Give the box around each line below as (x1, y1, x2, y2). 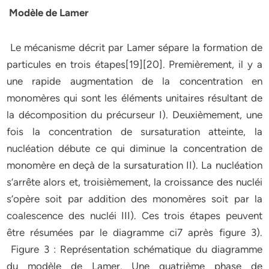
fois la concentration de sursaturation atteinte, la (7, 125, 262, 138)
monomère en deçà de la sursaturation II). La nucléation (7, 159, 262, 171)
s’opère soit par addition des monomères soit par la (7, 193, 262, 205)
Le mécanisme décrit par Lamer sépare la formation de (7, 41, 262, 53)
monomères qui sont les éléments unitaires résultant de (7, 92, 262, 104)
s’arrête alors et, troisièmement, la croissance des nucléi (7, 176, 262, 188)
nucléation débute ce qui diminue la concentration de (7, 142, 262, 154)
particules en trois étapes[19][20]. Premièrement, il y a (7, 58, 262, 70)
